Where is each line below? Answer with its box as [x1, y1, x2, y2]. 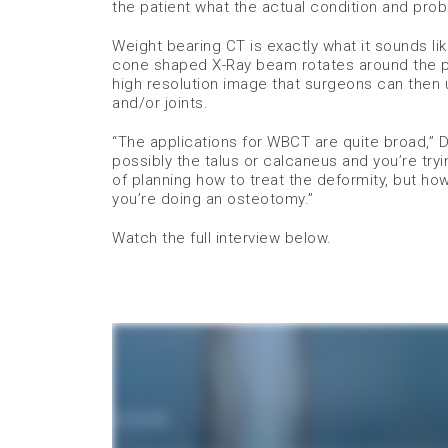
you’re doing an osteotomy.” [112, 190, 314, 208]
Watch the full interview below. [112, 229, 332, 247]
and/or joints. [112, 94, 208, 112]
